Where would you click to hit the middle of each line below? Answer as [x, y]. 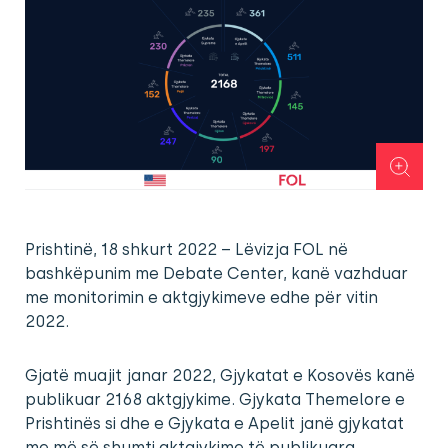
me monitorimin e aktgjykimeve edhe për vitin [201, 298]
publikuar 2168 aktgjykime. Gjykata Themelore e [215, 400]
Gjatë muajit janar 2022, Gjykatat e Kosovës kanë [220, 376]
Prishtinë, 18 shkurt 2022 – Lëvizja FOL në [186, 250]
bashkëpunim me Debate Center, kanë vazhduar [216, 274]
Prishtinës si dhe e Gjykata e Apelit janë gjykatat [214, 424]
